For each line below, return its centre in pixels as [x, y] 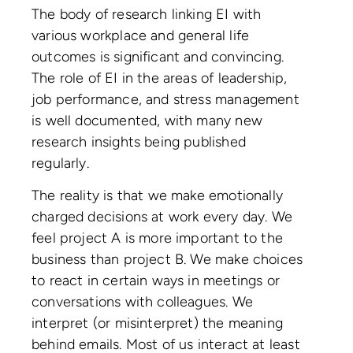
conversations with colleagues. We [142, 301]
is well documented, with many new [147, 121]
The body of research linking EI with [147, 15]
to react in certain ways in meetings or [156, 280]
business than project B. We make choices [167, 259]
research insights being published [139, 142]
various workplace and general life [141, 36]
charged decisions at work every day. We [162, 216]
